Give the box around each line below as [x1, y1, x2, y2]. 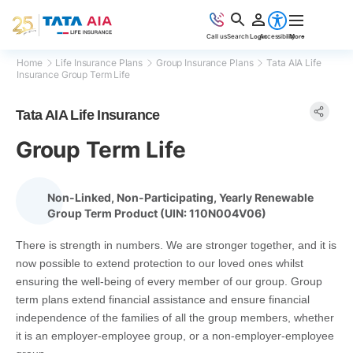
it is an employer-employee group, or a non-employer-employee [16, 329, 334, 342]
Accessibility [258, 32, 296, 40]
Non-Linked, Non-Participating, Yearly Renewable [47, 191, 314, 204]
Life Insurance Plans [55, 57, 143, 69]
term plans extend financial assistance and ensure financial [16, 293, 310, 306]
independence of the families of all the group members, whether [16, 311, 334, 324]
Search [227, 32, 249, 40]
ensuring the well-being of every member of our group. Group [16, 275, 322, 288]
